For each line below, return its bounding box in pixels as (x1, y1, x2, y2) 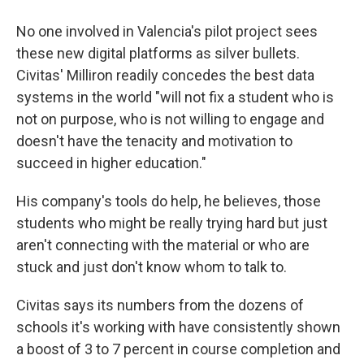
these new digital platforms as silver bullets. (16, 45, 300, 62)
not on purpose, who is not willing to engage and (16, 110, 324, 128)
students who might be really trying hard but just (16, 214, 327, 232)
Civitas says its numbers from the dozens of (16, 297, 304, 314)
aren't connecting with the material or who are (16, 236, 310, 253)
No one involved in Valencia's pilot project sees (16, 23, 318, 40)
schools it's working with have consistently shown (16, 318, 340, 336)
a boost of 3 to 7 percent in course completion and (16, 340, 340, 357)
